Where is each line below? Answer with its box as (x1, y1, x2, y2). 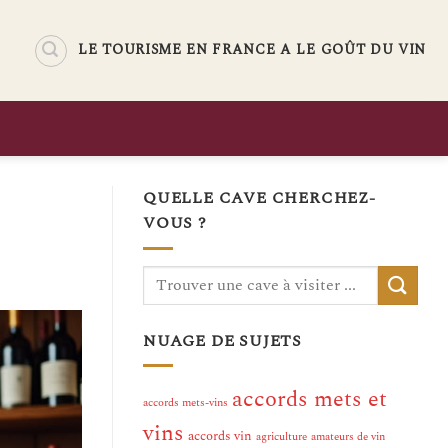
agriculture (256, 429, 307, 446)
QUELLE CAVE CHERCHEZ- (143, 186, 376, 210)
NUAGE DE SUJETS (143, 328, 302, 353)
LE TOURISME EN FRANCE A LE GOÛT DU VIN (78, 40, 426, 60)
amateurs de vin (311, 429, 385, 446)
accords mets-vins (143, 395, 228, 412)
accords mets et (232, 383, 387, 417)
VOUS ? (143, 211, 207, 235)
